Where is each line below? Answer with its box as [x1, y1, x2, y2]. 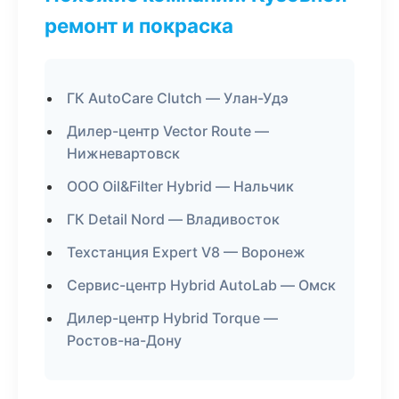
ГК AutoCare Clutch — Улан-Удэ [67, 89, 289, 107]
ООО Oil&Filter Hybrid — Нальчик [67, 177, 294, 195]
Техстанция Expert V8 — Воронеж [67, 243, 305, 261]
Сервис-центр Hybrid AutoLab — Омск [67, 276, 336, 294]
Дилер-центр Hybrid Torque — [67, 309, 278, 327]
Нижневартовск [67, 144, 180, 162]
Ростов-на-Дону [67, 331, 182, 349]
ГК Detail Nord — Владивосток [67, 210, 280, 228]
